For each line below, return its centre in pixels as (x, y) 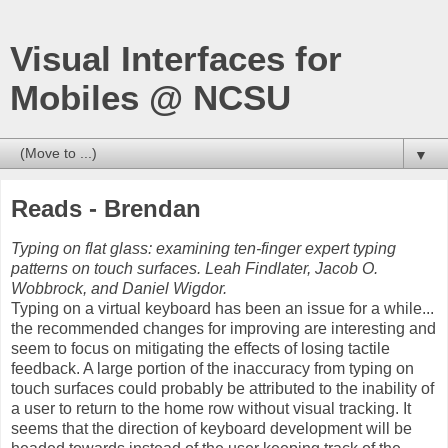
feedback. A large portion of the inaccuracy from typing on (212, 368)
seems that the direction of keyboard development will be (211, 428)
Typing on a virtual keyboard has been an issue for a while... (222, 308)
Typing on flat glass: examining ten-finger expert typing (203, 248)
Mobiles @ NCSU (150, 98)
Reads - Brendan (106, 208)
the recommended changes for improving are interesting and (223, 328)
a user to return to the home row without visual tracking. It (211, 408)
